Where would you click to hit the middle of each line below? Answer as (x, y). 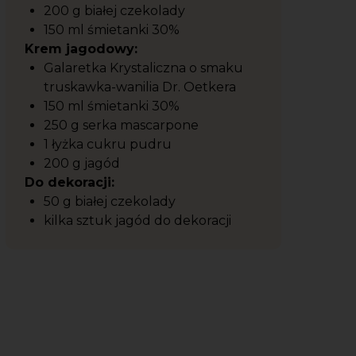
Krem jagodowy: (81, 49)
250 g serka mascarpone (123, 125)
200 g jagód (83, 163)
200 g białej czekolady (116, 11)
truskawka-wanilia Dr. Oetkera (141, 87)
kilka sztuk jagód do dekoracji (139, 221)
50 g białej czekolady (111, 201)
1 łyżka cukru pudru (109, 144)
